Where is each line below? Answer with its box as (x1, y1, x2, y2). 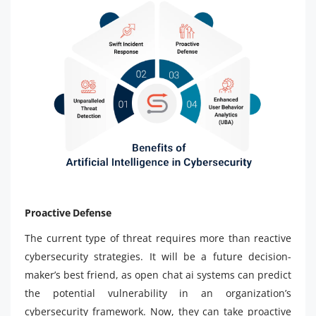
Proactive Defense (25, 205, 111, 219)
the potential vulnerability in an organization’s (25, 286, 291, 300)
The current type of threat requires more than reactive (25, 231, 291, 245)
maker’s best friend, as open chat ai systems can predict (25, 267, 291, 281)
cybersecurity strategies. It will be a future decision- (25, 249, 291, 263)
